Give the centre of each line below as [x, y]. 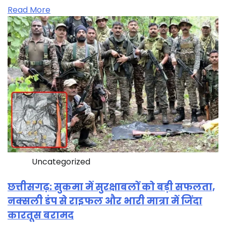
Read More [29, 10]
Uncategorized [61, 161]
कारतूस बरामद [41, 215]
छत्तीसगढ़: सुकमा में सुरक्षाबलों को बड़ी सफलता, [111, 187]
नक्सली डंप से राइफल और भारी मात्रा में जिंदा [105, 201]
